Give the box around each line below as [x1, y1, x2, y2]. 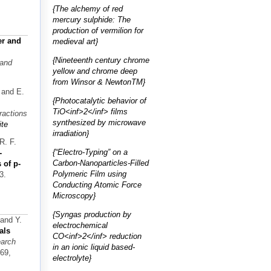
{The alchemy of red [53, 4, 123, 13]
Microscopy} [53, 191, 96, 200]
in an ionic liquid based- [53, 242, 135, 252]
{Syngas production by [53, 209, 131, 219]
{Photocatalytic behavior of [53, 96, 146, 105]
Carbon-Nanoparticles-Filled [53, 158, 149, 168]
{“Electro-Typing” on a [53, 147, 128, 157]
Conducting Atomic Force [53, 180, 142, 189]
